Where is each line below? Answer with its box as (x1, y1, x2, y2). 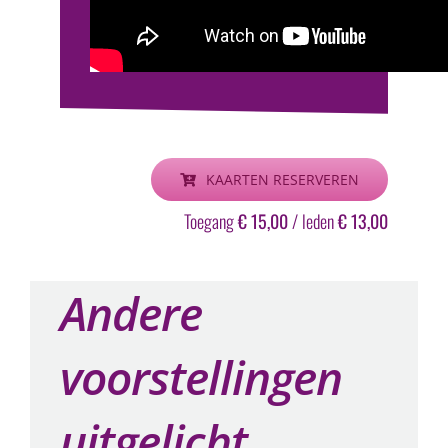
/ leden (288, 208, 339, 235)
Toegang (184, 208, 239, 235)
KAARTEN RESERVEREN (206, 170, 360, 190)
